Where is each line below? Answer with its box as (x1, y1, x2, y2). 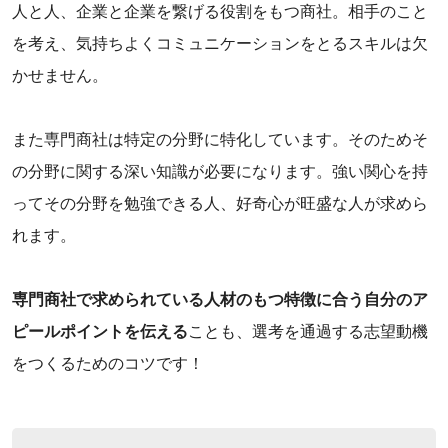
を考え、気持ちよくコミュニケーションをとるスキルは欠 (12, 35, 428, 53)
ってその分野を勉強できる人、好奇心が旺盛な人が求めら (12, 195, 428, 213)
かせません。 (12, 67, 108, 85)
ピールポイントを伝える (12, 323, 188, 341)
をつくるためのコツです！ (12, 355, 204, 373)
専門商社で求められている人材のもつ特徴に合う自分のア (12, 291, 428, 309)
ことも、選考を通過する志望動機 (188, 323, 428, 341)
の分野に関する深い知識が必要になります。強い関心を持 (12, 163, 428, 181)
